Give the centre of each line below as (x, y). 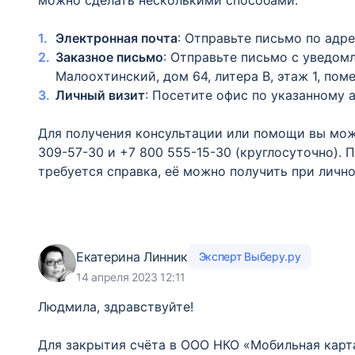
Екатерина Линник (132, 256)
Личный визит (100, 95)
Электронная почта (116, 38)
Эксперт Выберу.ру (250, 256)
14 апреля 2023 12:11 (131, 277)
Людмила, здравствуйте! (116, 307)
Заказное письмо (109, 57)
